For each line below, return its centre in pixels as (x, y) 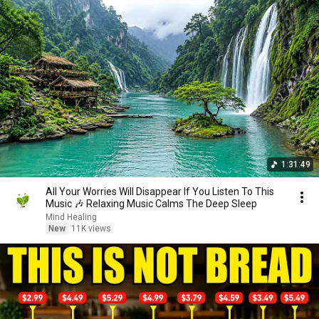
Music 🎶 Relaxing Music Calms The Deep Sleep (151, 204)
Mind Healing (71, 217)
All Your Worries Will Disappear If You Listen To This (160, 192)
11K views (91, 229)
